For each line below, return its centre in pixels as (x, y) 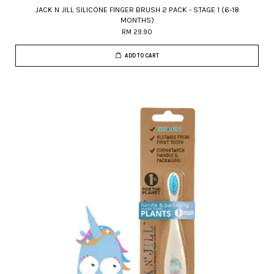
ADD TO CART (142, 56)
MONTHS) (137, 20)
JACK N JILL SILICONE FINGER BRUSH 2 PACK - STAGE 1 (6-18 (137, 9)
